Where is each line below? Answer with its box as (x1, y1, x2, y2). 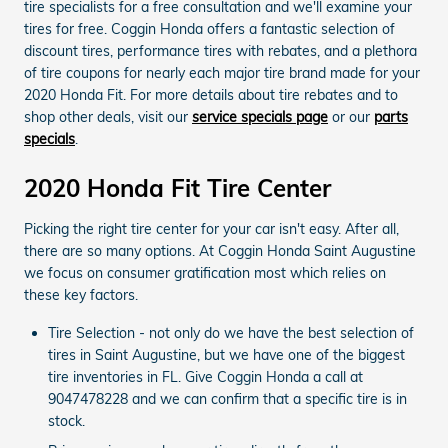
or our (328, 107, 374, 126)
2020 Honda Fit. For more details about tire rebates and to (24, 85, 398, 104)
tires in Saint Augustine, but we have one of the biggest (48, 345, 405, 364)
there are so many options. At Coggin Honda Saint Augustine (24, 241, 416, 260)
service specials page (192, 107, 328, 126)
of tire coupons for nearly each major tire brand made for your (24, 63, 420, 82)
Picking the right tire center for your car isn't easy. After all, (24, 219, 399, 238)
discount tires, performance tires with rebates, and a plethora (24, 41, 417, 60)
